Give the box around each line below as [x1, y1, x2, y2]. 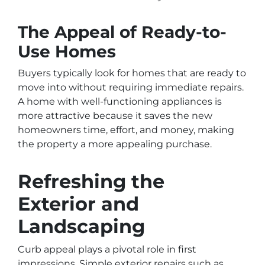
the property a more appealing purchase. [18, 138, 212, 150]
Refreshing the [18, 170, 164, 193]
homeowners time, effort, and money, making [18, 124, 234, 136]
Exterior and [18, 192, 139, 216]
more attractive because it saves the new [18, 110, 212, 122]
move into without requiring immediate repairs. [18, 82, 244, 93]
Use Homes [18, 41, 116, 62]
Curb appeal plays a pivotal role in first [18, 244, 196, 256]
